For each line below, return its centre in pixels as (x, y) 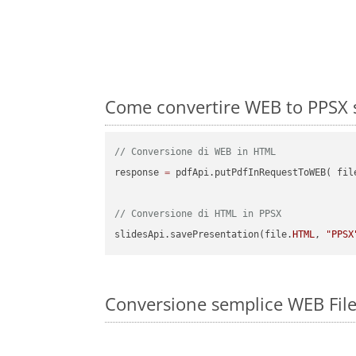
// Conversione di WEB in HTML (195, 152)
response (140, 173)
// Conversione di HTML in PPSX (198, 214)
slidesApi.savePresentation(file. (204, 235)
